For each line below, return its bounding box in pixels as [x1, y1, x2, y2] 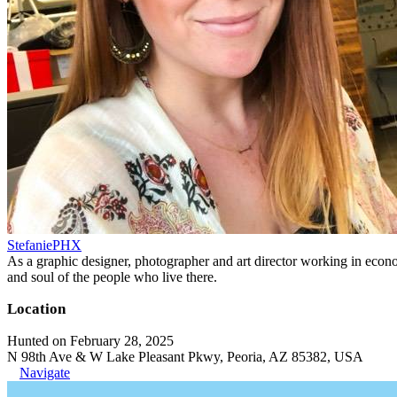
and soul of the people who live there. [7, 269, 217, 284]
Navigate [19, 364, 70, 380]
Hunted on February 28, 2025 [7, 332, 174, 348]
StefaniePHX [7, 237, 82, 253]
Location [7, 300, 66, 317]
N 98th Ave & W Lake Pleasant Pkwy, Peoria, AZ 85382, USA [7, 348, 363, 364]
